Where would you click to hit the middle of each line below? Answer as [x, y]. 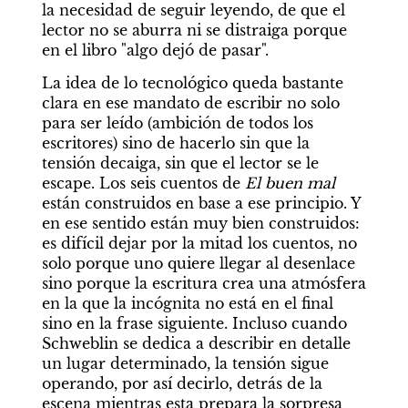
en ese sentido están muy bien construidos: [200, 223]
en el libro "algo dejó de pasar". [155, 50]
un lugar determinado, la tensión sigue [185, 363]
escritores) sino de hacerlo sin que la [175, 143]
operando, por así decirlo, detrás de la [182, 383]
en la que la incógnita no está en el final [187, 303]
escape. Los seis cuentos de [143, 183]
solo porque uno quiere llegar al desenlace [198, 263]
